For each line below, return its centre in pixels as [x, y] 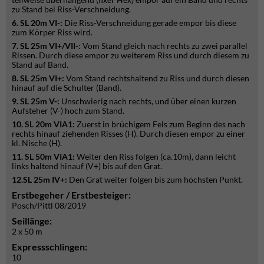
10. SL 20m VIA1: [43, 124]
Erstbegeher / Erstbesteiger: [71, 195]
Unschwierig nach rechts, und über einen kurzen [148, 101]
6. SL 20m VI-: [37, 23]
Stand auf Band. [40, 65]
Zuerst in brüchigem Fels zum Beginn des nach [160, 124]
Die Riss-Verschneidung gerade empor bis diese [149, 23]
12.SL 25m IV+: [39, 179]
